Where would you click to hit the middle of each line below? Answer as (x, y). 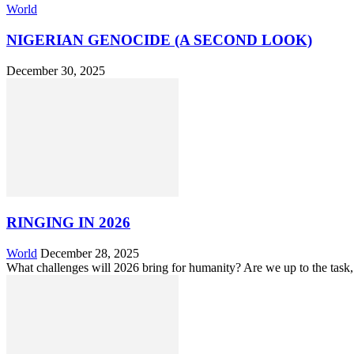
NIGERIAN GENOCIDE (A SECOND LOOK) (159, 40)
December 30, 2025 (56, 70)
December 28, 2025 (90, 254)
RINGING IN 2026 (68, 223)
